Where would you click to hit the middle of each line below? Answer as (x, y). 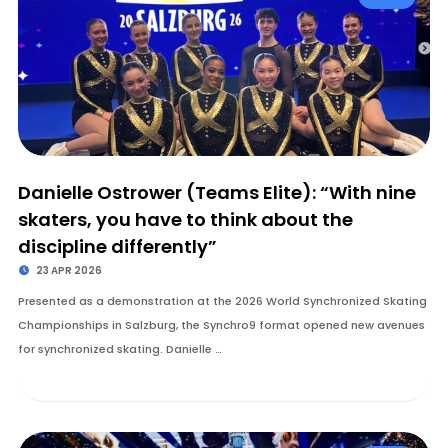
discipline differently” (117, 246)
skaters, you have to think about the (185, 219)
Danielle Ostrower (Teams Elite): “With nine (216, 192)
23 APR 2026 (68, 270)
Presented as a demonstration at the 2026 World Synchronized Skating (222, 301)
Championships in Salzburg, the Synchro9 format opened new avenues (221, 325)
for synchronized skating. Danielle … (119, 349)
